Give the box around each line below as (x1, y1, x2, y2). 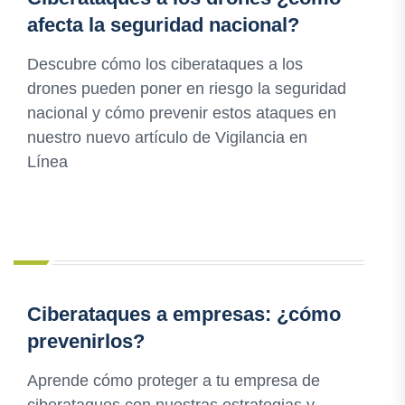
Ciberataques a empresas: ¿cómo (27, 303, 341, 326)
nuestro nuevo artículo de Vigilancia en (27, 128, 307, 147)
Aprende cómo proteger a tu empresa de (27, 372, 320, 391)
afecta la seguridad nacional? (27, 14, 299, 37)
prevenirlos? (27, 330, 145, 353)
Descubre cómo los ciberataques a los (27, 55, 303, 74)
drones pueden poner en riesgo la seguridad (27, 80, 346, 99)
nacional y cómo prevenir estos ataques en (27, 104, 336, 123)
